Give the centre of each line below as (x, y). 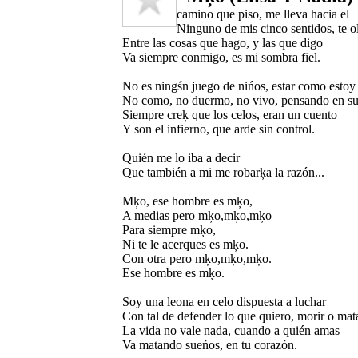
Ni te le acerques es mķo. (185, 244)
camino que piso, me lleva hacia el (263, 14)
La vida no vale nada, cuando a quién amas (231, 330)
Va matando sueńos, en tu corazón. (210, 344)
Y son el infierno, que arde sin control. (219, 129)
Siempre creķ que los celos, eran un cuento (230, 114)
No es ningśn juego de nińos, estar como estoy (239, 86)
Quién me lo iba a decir (181, 157)
